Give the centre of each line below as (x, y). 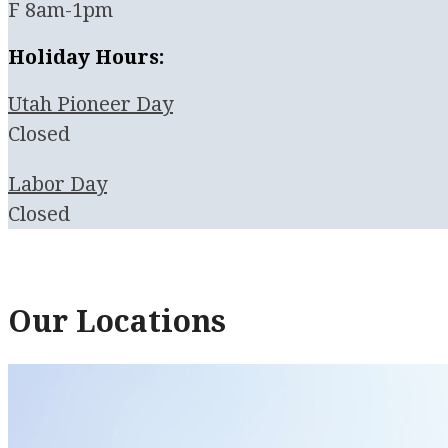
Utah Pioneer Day (90, 103)
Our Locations (117, 321)
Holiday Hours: (86, 56)
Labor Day (57, 183)
